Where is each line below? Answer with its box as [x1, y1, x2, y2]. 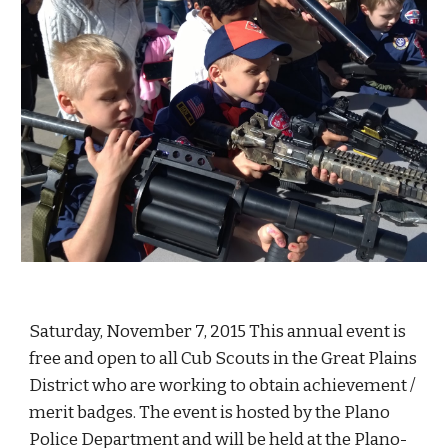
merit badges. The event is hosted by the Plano [29, 401, 391, 423]
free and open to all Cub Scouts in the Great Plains [29, 347, 418, 369]
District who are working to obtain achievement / [29, 374, 416, 396]
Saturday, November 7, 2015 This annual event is [29, 320, 407, 342]
